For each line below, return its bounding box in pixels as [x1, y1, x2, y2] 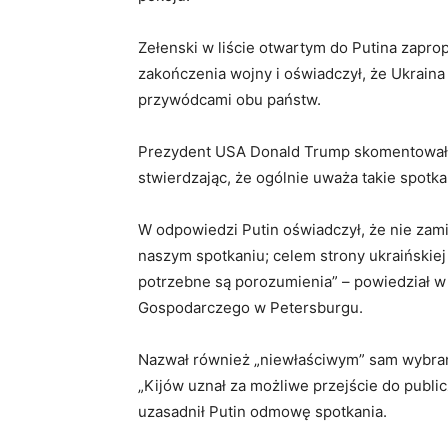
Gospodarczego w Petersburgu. [138, 297, 363, 317]
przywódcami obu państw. [138, 89, 321, 109]
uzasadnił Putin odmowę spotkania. [138, 401, 387, 421]
